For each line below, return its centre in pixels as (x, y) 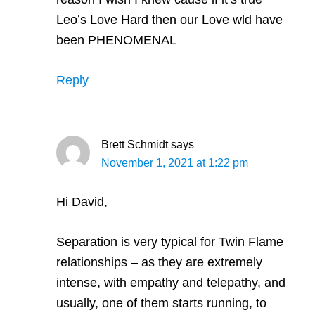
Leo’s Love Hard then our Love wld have (169, 19)
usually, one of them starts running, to (161, 303)
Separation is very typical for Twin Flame (170, 242)
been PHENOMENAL (116, 40)
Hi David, (82, 201)
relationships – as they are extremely (159, 262)
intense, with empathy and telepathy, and (171, 282)
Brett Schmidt (135, 144)
